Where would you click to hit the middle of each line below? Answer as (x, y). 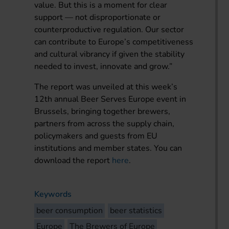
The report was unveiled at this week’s (106, 87)
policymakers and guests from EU (96, 136)
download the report (73, 160)
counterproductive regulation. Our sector (109, 29)
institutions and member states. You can (108, 148)
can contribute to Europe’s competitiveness (114, 42)
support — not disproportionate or (98, 17)
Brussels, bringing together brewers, (102, 111)
